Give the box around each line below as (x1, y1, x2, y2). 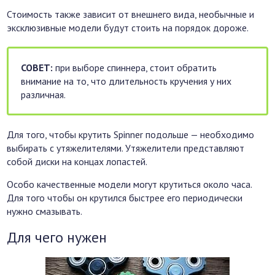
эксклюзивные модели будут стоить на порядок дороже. (7, 21, 249, 34)
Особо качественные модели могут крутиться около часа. (7, 178, 252, 191)
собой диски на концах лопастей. (7, 155, 148, 168)
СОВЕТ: (21, 61, 53, 74)
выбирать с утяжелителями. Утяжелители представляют (7, 142, 245, 155)
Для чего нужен (7, 228, 107, 247)
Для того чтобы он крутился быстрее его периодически (7, 192, 243, 204)
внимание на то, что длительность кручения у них (21, 75, 232, 88)
